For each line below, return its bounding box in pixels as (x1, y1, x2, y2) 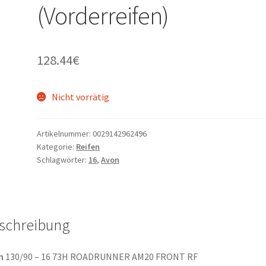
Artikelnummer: (37, 128, 93, 139)
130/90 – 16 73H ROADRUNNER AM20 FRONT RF (3, 251, 198, 263)
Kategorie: (37, 141, 77, 152)
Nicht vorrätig (51, 91, 109, 103)
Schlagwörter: (37, 154, 89, 165)
